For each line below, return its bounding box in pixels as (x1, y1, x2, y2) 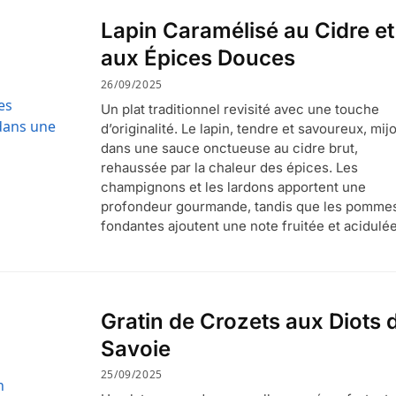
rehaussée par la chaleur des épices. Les (100, 158, 358, 176)
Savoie (100, 335, 171, 362)
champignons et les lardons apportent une (100, 178, 366, 195)
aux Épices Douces (100, 44, 295, 71)
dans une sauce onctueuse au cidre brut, (100, 139, 358, 156)
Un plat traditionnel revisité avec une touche (100, 100, 379, 118)
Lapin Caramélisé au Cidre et (100, 17, 394, 43)
